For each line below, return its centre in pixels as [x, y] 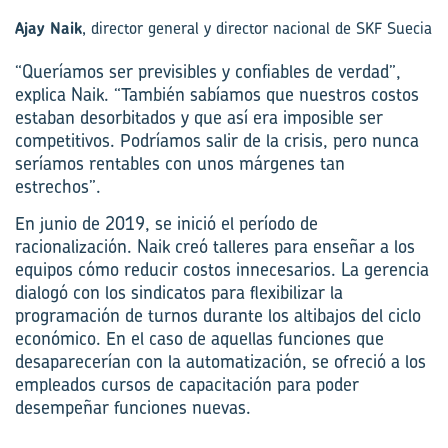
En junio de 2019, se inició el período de [166, 223]
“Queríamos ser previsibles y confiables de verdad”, [208, 71]
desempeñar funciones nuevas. [133, 407]
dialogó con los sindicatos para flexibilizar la [179, 292]
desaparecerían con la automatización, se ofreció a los [220, 361]
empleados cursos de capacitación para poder [187, 384]
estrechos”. [58, 186]
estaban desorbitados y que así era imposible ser [199, 117]
